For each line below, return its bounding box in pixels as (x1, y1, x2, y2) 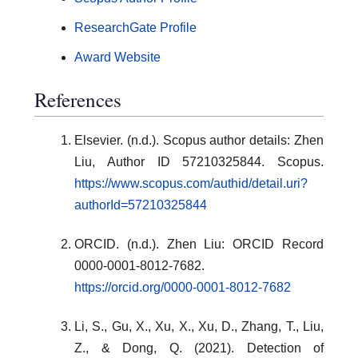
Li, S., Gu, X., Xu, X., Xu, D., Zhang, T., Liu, (74, 319, 324, 333)
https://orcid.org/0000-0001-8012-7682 (74, 280, 291, 294)
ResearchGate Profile (74, 20, 197, 34)
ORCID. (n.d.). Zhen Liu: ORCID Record (74, 237, 324, 251)
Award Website (74, 50, 161, 64)
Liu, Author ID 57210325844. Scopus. (74, 154, 324, 169)
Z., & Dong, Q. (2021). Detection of (74, 340, 324, 355)
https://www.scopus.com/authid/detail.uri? (74, 176, 308, 190)
